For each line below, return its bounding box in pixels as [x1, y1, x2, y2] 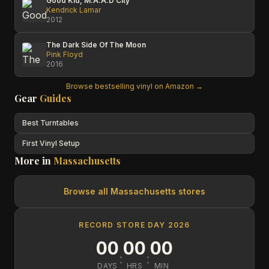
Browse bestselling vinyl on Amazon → [66, 82, 203, 91]
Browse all [64, 186, 110, 196]
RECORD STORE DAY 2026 [79, 220, 190, 229]
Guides [40, 92, 71, 104]
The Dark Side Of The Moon [46, 40, 146, 49]
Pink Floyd [46, 50, 83, 59]
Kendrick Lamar [46, 5, 101, 14]
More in [14, 154, 53, 167]
